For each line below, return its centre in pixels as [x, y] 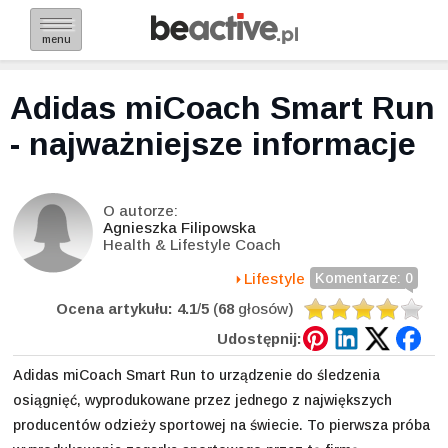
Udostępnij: [259, 338]
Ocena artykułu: [114, 308]
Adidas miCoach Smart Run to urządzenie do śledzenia [196, 375]
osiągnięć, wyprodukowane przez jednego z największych [202, 400]
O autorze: [140, 210]
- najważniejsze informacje [213, 144]
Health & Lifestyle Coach [192, 244]
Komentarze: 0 [364, 278]
